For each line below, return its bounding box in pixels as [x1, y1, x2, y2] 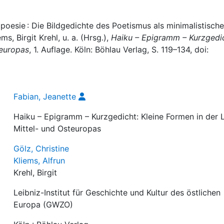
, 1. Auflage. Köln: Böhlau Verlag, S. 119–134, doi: [29, 44, 208, 54]
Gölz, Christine [13, 143, 69, 153]
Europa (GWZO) [13, 199, 73, 209]
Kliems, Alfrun [13, 155, 65, 165]
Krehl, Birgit [13, 167, 57, 177]
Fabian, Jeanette [13, 91, 76, 101]
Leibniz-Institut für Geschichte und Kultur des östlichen [13, 187, 221, 197]
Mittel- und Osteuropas [13, 123, 101, 133]
